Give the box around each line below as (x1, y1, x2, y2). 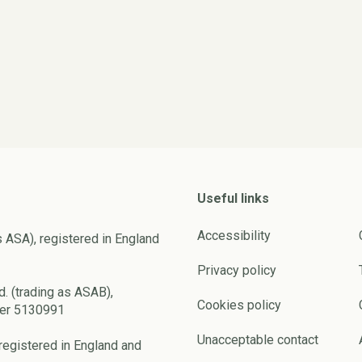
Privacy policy (197, 263, 276, 278)
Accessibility (197, 228, 271, 243)
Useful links (197, 191, 269, 206)
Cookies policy (197, 297, 281, 313)
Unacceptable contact (197, 332, 318, 347)
